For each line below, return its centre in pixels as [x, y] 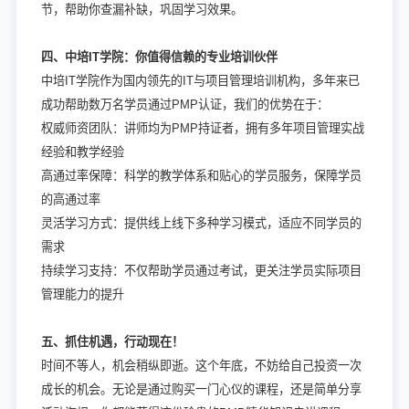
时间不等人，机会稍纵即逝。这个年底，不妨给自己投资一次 [201, 365]
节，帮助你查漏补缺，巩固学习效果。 [142, 9]
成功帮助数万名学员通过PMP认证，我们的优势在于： [184, 104]
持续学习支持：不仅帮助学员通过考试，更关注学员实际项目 [201, 270]
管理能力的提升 [82, 294]
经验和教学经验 [82, 152]
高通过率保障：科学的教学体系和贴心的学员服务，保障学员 [201, 175]
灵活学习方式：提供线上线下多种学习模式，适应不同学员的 [201, 223]
